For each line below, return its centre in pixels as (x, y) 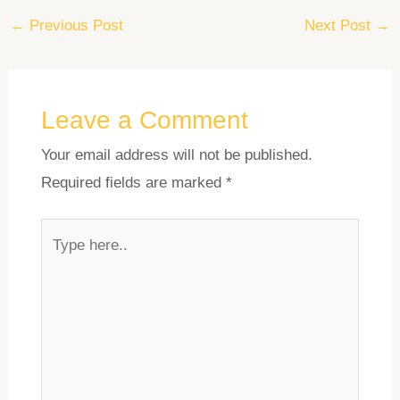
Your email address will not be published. (176, 154)
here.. (59, 260)
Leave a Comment (144, 120)
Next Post (339, 25)
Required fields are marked (133, 182)
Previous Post (75, 25)
